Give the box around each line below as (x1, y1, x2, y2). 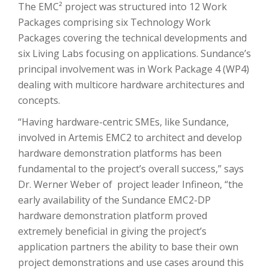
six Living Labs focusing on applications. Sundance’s (18, 47, 251, 60)
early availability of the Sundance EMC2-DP (18, 193, 211, 207)
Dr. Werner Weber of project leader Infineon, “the (18, 178, 243, 191)
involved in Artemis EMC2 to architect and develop (18, 131, 242, 144)
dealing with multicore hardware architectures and (18, 78, 244, 91)
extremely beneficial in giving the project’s (18, 225, 207, 238)
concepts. (18, 94, 60, 107)
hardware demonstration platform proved (18, 209, 207, 222)
